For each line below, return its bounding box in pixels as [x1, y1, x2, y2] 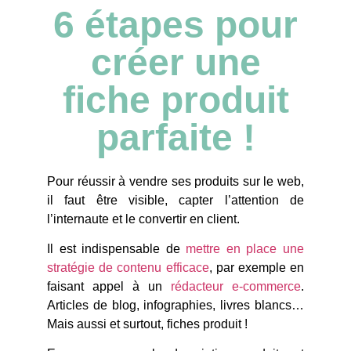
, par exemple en [208, 260, 304, 274]
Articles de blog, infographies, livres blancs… [47, 298, 304, 312]
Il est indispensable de [47, 241, 186, 255]
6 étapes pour [53, 3, 298, 45]
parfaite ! [96, 116, 255, 158]
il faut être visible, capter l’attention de [47, 193, 304, 207]
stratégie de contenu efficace [47, 260, 209, 274]
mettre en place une [186, 241, 305, 255]
